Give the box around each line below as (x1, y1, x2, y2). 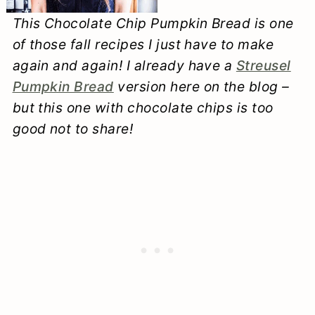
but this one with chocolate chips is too (12, 98, 274, 116)
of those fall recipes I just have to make (12, 35, 274, 53)
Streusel (236, 56, 291, 74)
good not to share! (12, 120, 134, 137)
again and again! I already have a (12, 56, 236, 74)
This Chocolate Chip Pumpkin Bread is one (12, 14, 294, 32)
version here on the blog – (113, 77, 290, 95)
